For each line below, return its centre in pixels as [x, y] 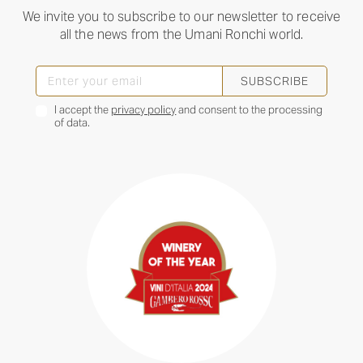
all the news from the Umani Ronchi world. [181, 35]
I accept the [83, 109]
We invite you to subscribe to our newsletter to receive [181, 17]
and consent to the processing [250, 109]
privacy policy [144, 109]
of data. [73, 122]
